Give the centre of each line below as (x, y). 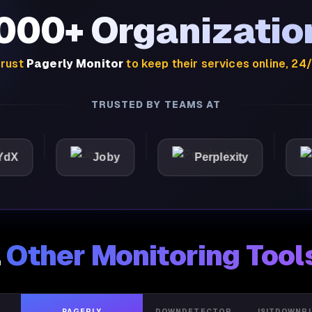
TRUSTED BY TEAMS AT (156, 104)
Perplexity (180, 157)
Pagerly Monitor (75, 64)
